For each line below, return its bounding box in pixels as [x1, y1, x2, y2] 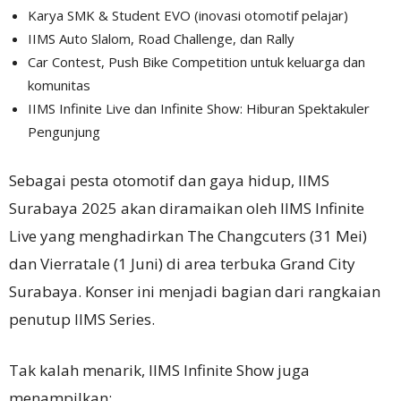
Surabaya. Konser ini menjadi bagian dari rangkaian [9, 281, 380, 303]
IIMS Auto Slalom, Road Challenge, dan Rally [28, 30, 294, 48]
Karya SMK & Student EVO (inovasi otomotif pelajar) [28, 6, 348, 25]
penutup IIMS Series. [9, 309, 155, 330]
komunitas [28, 76, 90, 95]
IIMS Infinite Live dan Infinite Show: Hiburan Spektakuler [28, 99, 370, 118]
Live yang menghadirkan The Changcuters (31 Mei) [9, 226, 367, 247]
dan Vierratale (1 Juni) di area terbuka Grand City [9, 253, 355, 275]
